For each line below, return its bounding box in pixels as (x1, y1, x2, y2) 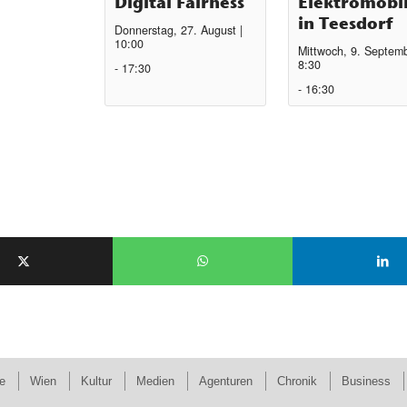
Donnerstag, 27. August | (114, 21, 243, 38)
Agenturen (198, 373, 253, 388)
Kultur (80, 373, 112, 388)
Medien (135, 373, 174, 388)
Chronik (276, 373, 317, 388)
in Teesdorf (298, 12, 393, 34)
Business (341, 373, 391, 388)
